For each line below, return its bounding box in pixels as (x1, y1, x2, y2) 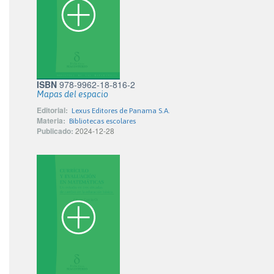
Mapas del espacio (37, 89, 108, 99)
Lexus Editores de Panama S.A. (72, 106, 170, 115)
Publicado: (37, 125, 73, 136)
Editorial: (37, 105, 68, 116)
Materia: (37, 115, 65, 126)
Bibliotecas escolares (69, 117, 136, 125)
